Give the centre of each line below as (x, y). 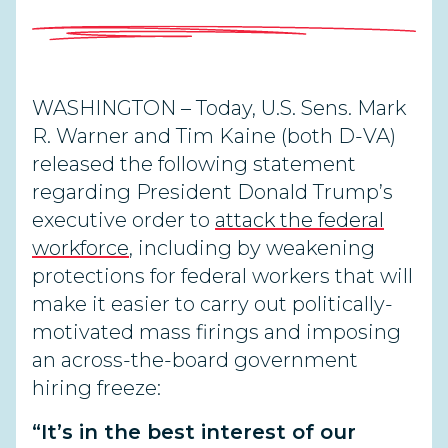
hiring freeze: (96, 388)
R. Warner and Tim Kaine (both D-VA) (214, 136)
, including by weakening (252, 248)
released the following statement (194, 164)
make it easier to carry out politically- (212, 304)
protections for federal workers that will (222, 276)
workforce (80, 248)
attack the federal (299, 220)
